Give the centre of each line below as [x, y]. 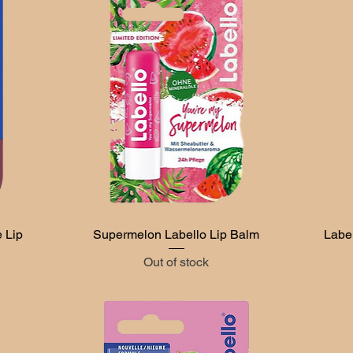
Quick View [176, 233]
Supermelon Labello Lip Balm [176, 234]
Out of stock [176, 262]
